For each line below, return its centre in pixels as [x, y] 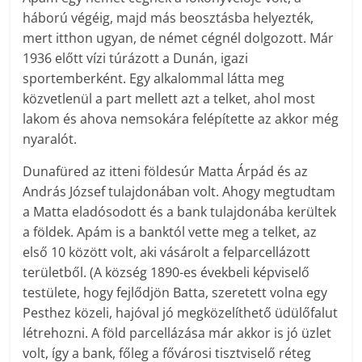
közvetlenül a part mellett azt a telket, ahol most [169, 99]
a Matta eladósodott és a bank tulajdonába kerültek [180, 212]
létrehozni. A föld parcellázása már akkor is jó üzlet [177, 333]
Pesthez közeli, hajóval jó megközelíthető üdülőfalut [181, 313]
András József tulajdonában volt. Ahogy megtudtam [179, 192]
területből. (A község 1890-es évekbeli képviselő [166, 273]
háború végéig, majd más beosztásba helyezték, [168, 18]
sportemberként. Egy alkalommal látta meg [154, 79]
